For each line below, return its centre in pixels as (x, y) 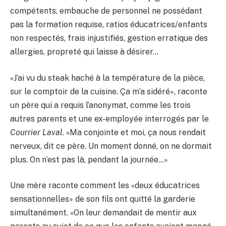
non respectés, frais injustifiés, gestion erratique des (109, 38)
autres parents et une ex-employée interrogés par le (109, 119)
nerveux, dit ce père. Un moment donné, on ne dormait (111, 146)
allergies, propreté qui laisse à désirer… (84, 51)
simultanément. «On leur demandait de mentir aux (103, 213)
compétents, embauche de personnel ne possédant (106, 11)
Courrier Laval (36, 132)
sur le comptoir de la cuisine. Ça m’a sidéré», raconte (109, 91)
